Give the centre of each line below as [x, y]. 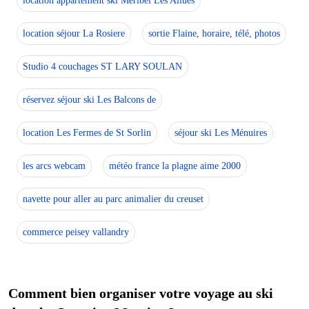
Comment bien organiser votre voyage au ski [141, 293]
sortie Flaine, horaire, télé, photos [214, 33]
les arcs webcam [54, 166]
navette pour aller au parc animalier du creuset [113, 199]
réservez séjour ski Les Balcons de [89, 99]
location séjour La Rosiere [74, 33]
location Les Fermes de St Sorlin [87, 132]
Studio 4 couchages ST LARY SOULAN [102, 66]
